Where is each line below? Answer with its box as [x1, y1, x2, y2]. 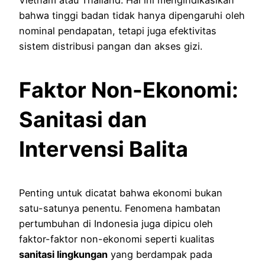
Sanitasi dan [19, 106, 147, 132]
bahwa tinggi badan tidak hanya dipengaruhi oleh [19, 9, 245, 21]
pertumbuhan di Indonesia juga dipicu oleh [19, 217, 213, 230]
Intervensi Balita [19, 135, 188, 162]
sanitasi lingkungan [19, 248, 108, 260]
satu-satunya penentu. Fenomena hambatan [19, 202, 221, 214]
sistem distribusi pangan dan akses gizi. [19, 40, 202, 52]
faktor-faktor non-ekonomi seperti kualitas [19, 232, 215, 245]
